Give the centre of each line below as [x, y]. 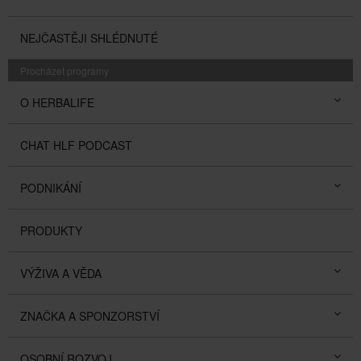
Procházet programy [64, 70]
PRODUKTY [51, 230]
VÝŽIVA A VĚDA [61, 273]
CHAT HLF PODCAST [76, 145]
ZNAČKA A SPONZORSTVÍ [90, 315]
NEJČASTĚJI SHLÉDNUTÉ [89, 37]
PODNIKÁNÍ [51, 187]
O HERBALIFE [57, 102]
